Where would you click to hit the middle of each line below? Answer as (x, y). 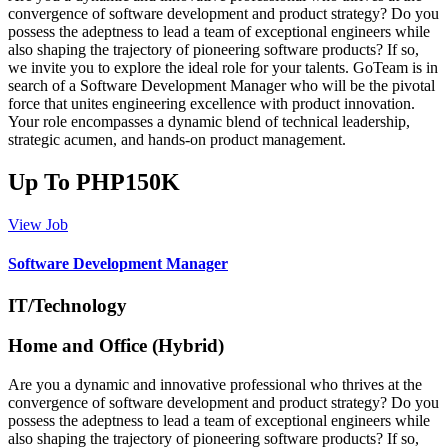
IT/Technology (67, 305)
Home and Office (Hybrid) (116, 346)
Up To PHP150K (94, 182)
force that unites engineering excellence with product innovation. (211, 104)
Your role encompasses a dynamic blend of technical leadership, (209, 122)
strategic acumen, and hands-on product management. (177, 140)
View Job (38, 224)
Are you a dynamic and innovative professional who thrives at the (215, 384)
